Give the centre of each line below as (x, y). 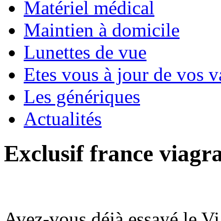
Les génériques (82, 96)
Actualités (63, 118)
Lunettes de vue (85, 52)
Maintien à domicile (102, 30)
